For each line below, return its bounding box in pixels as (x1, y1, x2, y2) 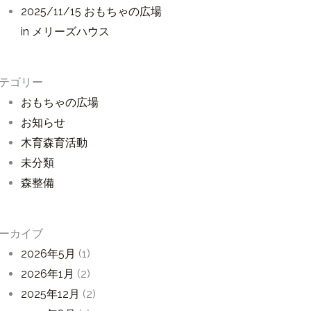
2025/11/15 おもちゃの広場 (20, 5, 162, 18)
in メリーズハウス (20, 25, 110, 38)
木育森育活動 (20, 136, 87, 149)
